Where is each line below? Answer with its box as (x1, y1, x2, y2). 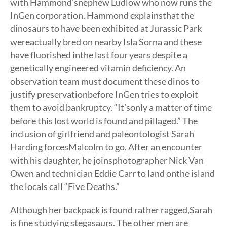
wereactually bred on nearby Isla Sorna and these (10, 36, 202, 47)
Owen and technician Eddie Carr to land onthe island (10, 168, 215, 179)
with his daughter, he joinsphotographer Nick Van (10, 155, 204, 166)
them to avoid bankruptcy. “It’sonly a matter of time (10, 102, 212, 113)
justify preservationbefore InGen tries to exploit (10, 89, 198, 100)
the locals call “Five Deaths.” (10, 181, 120, 192)
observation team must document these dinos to (10, 75, 200, 87)
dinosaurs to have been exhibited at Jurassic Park (10, 23, 202, 34)
